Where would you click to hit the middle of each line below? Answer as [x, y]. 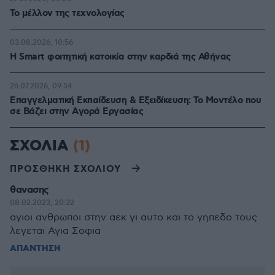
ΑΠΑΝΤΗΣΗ [35, 249]
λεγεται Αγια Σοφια [55, 231]
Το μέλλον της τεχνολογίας [67, 14]
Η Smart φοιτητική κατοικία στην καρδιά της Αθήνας [120, 57]
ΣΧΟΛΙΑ [41, 146]
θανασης [29, 190]
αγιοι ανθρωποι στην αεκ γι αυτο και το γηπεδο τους [134, 218]
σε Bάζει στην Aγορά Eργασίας [76, 112]
